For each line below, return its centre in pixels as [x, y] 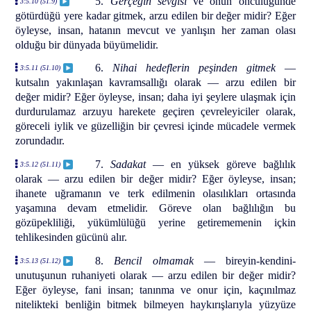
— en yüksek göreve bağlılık [221, 165]
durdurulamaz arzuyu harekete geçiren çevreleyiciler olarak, [155, 112]
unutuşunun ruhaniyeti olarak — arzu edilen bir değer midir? [155, 276]
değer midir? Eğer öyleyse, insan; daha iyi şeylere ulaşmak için [155, 97]
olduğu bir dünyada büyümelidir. [87, 44]
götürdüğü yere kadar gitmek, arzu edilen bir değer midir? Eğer [155, 15]
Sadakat [128, 165]
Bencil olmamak [154, 261]
